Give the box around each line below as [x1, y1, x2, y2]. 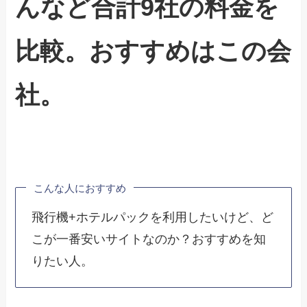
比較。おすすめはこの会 [15, 38, 292, 66]
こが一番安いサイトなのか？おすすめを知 [31, 232, 266, 246]
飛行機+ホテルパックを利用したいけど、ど [31, 210, 273, 224]
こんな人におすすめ [34, 182, 127, 194]
